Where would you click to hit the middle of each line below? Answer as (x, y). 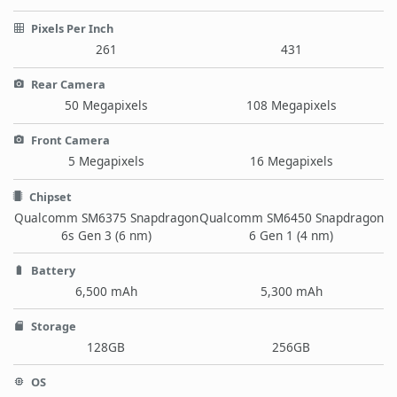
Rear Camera (67, 85)
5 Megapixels (106, 161)
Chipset (49, 196)
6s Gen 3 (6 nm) (106, 235)
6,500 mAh (106, 291)
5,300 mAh (291, 291)
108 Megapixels (291, 105)
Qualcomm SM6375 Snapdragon (106, 217)
